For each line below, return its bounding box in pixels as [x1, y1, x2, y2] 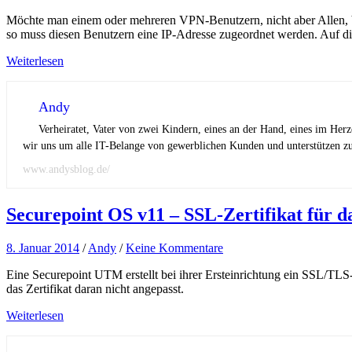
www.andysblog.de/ [23, 163, 110, 176]
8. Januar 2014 [6, 241, 79, 255]
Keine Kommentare [126, 241, 223, 255]
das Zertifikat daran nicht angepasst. [6, 282, 184, 296]
